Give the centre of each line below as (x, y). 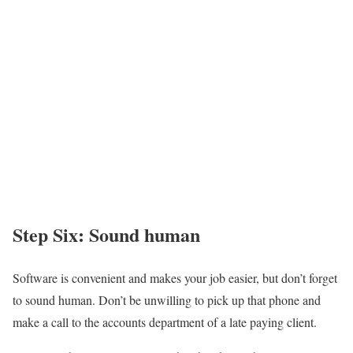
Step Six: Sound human (106, 234)
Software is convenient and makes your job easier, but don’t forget (175, 277)
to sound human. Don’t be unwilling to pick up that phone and (167, 299)
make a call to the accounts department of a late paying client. (165, 321)
